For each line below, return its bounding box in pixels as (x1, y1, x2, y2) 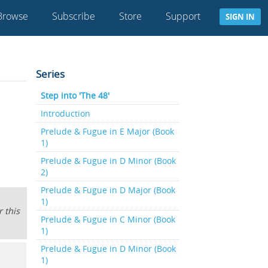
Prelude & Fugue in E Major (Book (40, 126, 174, 137)
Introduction (40, 108, 90, 119)
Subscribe (52, 10, 95, 23)
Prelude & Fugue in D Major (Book (40, 184, 175, 196)
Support (166, 10, 200, 23)
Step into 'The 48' (40, 90, 109, 101)
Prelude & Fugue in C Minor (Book (40, 214, 175, 225)
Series (35, 67, 65, 81)
